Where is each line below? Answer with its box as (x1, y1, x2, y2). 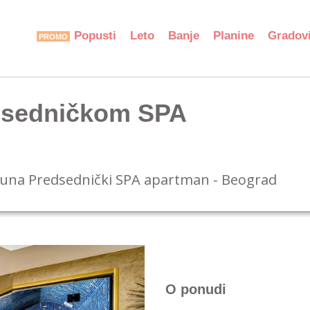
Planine (213, 29, 254, 42)
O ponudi (165, 282, 226, 297)
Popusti (74, 29, 116, 42)
